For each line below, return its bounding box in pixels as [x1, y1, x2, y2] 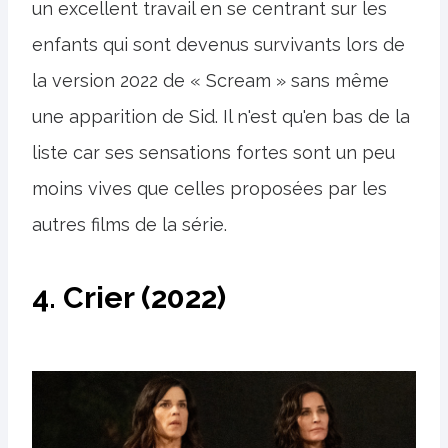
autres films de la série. [32, 213, 227, 235]
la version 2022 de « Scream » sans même [32, 69, 389, 91]
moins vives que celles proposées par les [32, 177, 387, 199]
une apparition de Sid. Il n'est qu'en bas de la [32, 105, 410, 127]
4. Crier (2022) [32, 279, 226, 315]
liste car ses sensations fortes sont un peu [32, 141, 395, 163]
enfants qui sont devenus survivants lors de [32, 33, 405, 55]
